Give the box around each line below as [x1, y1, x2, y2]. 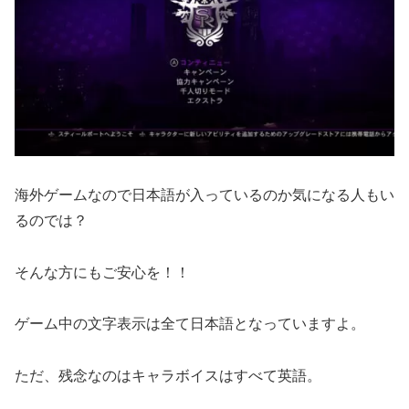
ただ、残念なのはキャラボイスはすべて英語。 [15, 368, 321, 384]
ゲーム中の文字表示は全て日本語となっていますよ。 [15, 316, 365, 332]
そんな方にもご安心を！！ [15, 264, 190, 280]
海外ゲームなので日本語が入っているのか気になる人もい [15, 186, 394, 203]
